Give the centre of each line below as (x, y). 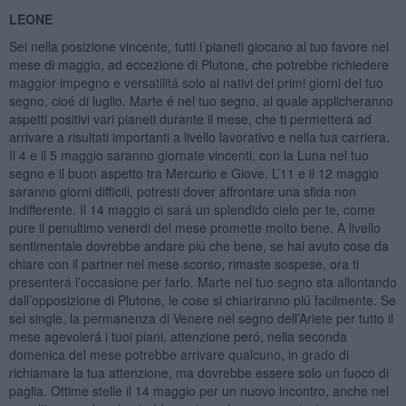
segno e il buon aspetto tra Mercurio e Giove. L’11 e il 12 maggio (193, 173)
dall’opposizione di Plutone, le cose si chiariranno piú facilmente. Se (202, 300)
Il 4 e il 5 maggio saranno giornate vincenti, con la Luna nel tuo (188, 155)
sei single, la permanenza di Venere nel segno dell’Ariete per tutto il (201, 318)
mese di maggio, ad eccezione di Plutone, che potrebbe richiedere (198, 64)
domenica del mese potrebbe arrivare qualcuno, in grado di (179, 354)
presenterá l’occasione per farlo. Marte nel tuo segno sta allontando (203, 281)
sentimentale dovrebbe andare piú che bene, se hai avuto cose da (198, 245)
